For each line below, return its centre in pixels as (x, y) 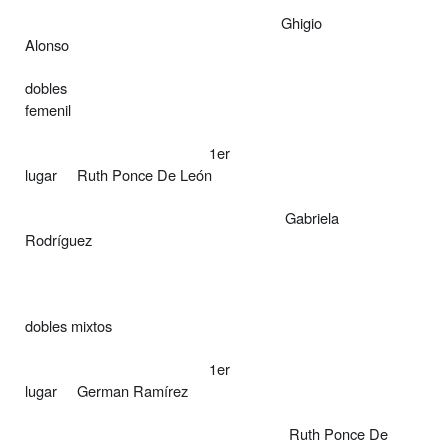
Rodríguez (58, 239)
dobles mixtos (68, 325)
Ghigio (301, 22)
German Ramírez (132, 390)
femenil (48, 109)
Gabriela (312, 217)
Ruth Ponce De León (144, 174)
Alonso (47, 44)
